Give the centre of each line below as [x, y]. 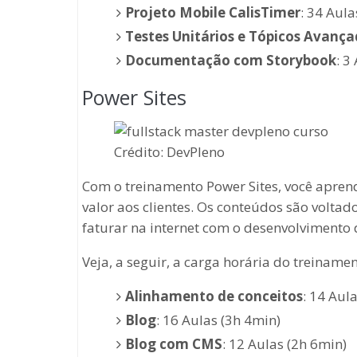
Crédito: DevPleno [169, 151]
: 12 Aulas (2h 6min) [284, 343]
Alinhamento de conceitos [214, 296]
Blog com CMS [173, 343]
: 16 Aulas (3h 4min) [218, 320]
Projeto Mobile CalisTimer [212, 12]
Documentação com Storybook [230, 60]
